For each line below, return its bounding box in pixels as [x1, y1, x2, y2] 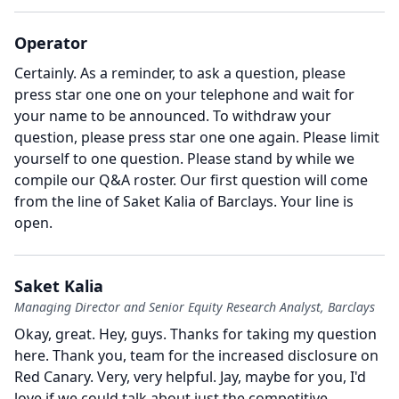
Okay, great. [14, 324, 95, 344]
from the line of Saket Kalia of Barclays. [14, 191, 277, 211]
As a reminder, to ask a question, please [80, 63, 346, 83]
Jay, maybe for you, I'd [220, 367, 366, 387]
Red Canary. [14, 367, 94, 387]
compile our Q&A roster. [14, 170, 176, 190]
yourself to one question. [14, 149, 183, 168]
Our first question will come [180, 170, 368, 190]
